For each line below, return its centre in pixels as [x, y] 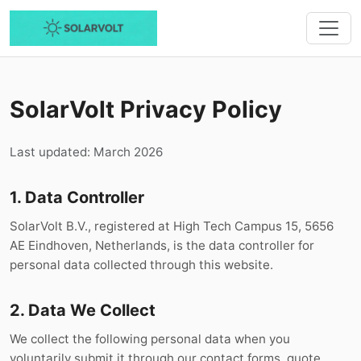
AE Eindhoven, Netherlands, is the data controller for [162, 245]
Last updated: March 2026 [86, 152]
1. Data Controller [77, 197]
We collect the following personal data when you [150, 339]
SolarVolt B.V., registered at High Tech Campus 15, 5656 [172, 226]
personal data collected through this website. [141, 265]
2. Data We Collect [83, 310]
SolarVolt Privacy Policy [146, 109]
